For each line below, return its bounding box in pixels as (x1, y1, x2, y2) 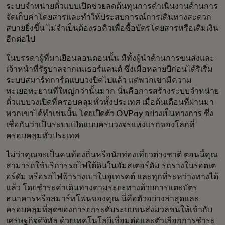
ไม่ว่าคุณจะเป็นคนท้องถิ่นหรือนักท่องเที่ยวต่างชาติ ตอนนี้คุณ (6, 150, 218, 159)
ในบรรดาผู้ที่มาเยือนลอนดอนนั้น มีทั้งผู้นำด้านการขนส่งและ (6, 54, 214, 62)
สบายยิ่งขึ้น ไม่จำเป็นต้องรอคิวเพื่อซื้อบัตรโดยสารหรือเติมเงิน (6, 24, 218, 32)
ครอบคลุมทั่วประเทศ (6, 131, 79, 140)
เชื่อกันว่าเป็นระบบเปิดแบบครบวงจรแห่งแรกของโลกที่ (6, 120, 195, 129)
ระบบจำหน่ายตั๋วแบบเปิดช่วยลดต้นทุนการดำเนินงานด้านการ (6, 2, 218, 10)
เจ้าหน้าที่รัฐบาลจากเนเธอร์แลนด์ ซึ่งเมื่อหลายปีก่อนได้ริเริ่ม (6, 65, 213, 73)
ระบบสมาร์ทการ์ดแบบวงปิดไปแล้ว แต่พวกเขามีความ (6, 76, 192, 84)
